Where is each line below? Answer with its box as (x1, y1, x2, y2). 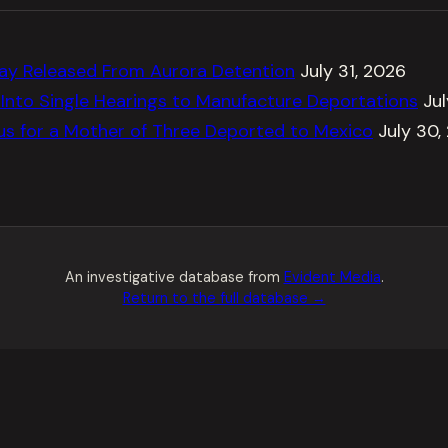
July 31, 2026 (300, 59, 406, 83)
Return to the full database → (122, 289, 326, 307)
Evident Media (283, 268, 381, 286)
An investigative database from (64, 268, 284, 286)
